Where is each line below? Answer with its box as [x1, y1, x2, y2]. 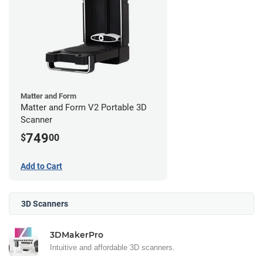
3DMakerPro [50, 229, 103, 240]
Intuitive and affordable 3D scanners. [50, 242, 175, 252]
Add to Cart [21, 161, 62, 171]
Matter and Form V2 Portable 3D [21, 102, 147, 113]
